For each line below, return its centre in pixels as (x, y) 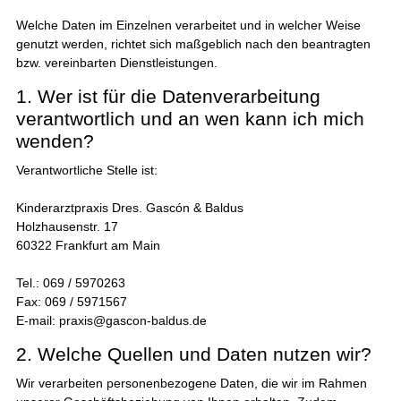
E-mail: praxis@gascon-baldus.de (111, 320)
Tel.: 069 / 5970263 (70, 282)
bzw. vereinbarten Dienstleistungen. (116, 62)
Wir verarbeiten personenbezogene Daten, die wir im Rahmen (191, 383)
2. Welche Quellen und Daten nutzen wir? (193, 354)
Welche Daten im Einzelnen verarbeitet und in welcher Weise (188, 25)
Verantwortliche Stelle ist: (86, 170)
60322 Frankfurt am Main (88, 245)
